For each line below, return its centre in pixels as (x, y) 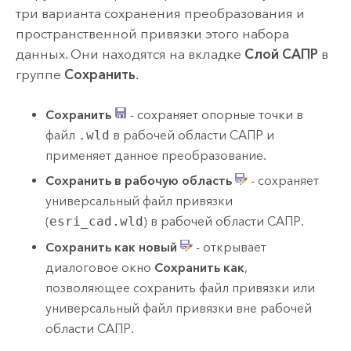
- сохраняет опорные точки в (215, 114)
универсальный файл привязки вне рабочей (179, 308)
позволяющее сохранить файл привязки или (181, 288)
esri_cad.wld (97, 222)
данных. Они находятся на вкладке (130, 54)
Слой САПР (281, 54)
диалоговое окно (100, 268)
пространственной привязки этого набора (152, 33)
